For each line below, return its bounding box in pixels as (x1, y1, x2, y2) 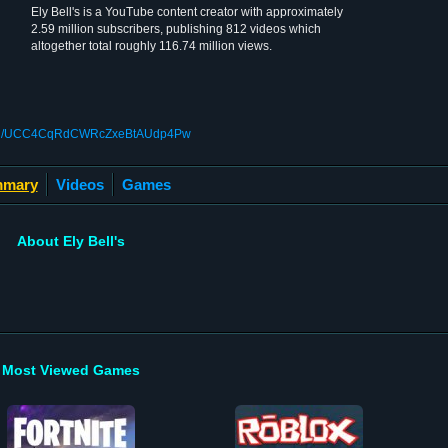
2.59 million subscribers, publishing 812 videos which (31, 22, 321, 36)
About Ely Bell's (16, 232, 125, 249)
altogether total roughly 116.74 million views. (31, 39, 272, 53)
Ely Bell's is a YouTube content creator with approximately (31, 5, 343, 19)
